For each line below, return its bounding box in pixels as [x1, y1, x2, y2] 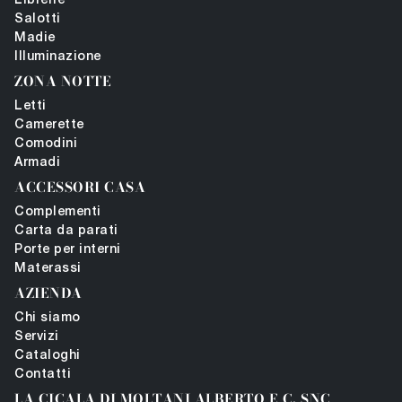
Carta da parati [14, 225, 118, 238]
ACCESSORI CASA [14, 177, 145, 198]
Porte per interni [14, 244, 121, 257]
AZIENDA [14, 283, 83, 304]
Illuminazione [14, 51, 101, 64]
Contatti [14, 369, 71, 381]
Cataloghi [14, 350, 81, 363]
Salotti [14, 13, 61, 26]
